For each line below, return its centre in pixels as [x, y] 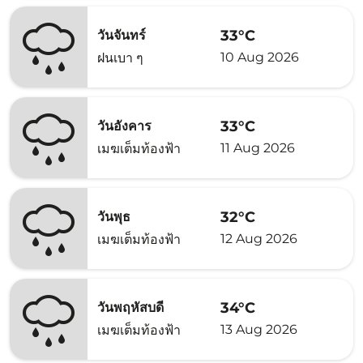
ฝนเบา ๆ [120, 58]
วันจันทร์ [122, 35]
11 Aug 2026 [258, 147]
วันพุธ [114, 217]
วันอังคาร [124, 126]
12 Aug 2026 [259, 238]
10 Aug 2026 [260, 57]
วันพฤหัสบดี [130, 307]
